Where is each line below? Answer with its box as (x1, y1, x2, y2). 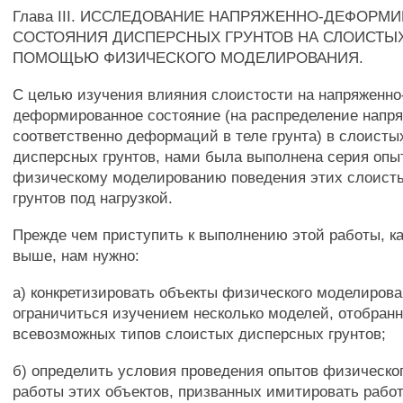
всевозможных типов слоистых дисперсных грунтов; (13, 325, 387, 343)
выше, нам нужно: (13, 246, 140, 264)
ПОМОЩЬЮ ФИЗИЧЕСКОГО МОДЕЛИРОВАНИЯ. (13, 49, 364, 67)
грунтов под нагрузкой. (13, 189, 174, 207)
